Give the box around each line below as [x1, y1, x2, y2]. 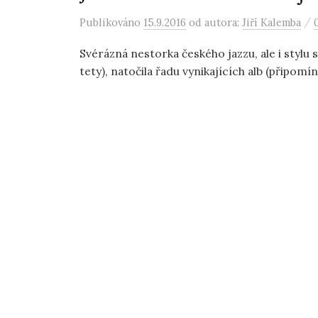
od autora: [189, 16, 242, 29]
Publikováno [79, 16, 143, 29]
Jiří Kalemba [242, 16, 301, 29]
